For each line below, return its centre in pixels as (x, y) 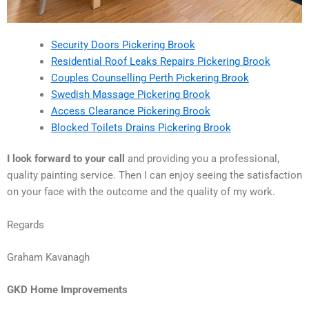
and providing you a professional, (202, 159)
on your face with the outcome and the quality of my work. (141, 192)
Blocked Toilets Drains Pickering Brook (141, 127)
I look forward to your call (66, 159)
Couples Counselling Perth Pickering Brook (150, 78)
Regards (26, 225)
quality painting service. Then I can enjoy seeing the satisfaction (154, 176)
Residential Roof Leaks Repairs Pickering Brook (160, 61)
